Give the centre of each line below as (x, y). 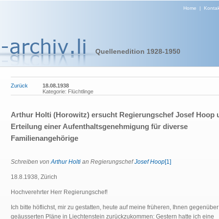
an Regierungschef (108, 162)
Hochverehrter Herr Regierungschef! (59, 192)
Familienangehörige (44, 138)
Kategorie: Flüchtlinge (68, 91)
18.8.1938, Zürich (34, 177)
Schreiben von (31, 162)
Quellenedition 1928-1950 (138, 51)
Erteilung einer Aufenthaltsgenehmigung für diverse (99, 127)
